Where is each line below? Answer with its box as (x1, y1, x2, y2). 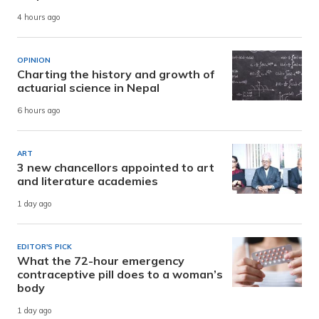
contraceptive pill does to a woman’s (17, 267, 223, 282)
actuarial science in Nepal (17, 80, 159, 95)
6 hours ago (17, 105, 61, 116)
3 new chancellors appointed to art (17, 160, 214, 175)
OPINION (17, 56, 51, 66)
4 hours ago (17, 12, 61, 23)
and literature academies (17, 174, 158, 189)
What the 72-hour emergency (17, 253, 184, 268)
